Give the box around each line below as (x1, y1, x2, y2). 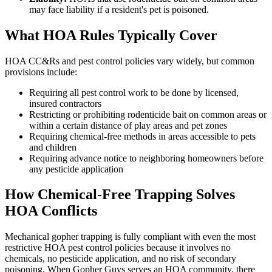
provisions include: (5, 66, 77, 77)
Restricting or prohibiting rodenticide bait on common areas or (29, 109, 267, 120)
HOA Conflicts (5, 203, 97, 219)
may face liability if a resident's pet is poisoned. (29, 4, 209, 15)
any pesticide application (29, 163, 123, 174)
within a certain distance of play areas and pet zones (29, 120, 227, 131)
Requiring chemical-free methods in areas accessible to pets (29, 131, 256, 141)
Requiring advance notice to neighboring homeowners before (29, 152, 263, 163)
